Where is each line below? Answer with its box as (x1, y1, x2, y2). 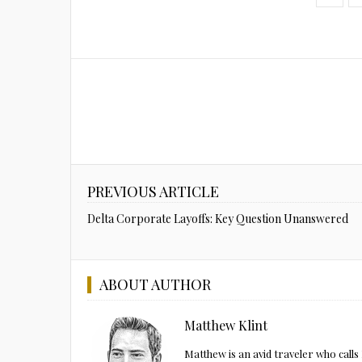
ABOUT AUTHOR (99, 275, 211, 294)
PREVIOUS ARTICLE (87, 182, 219, 201)
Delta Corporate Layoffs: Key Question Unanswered (87, 211, 348, 226)
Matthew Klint (184, 317, 267, 334)
